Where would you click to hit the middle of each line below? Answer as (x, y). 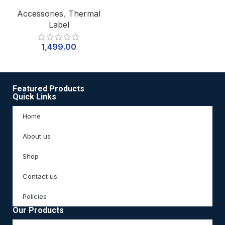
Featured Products (49, 89)
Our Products (38, 210)
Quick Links (35, 97)
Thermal (84, 14)
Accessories (40, 14)
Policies (35, 197)
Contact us (40, 177)
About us (37, 136)
